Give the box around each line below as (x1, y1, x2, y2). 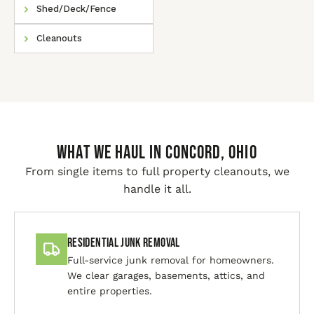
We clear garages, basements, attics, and (67, 270, 265, 281)
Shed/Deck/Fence (36, 4, 117, 14)
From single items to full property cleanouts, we (25, 165, 289, 178)
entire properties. (67, 285, 152, 296)
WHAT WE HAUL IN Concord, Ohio (57, 142, 257, 164)
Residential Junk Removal (67, 235, 180, 250)
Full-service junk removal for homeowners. (67, 254, 274, 266)
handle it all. (123, 182, 191, 196)
